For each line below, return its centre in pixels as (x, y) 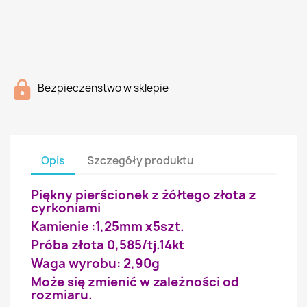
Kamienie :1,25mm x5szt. (108, 226)
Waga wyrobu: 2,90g (95, 263)
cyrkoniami (66, 208)
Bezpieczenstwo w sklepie (103, 88)
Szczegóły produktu (141, 160)
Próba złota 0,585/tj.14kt (108, 245)
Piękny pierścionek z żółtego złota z (144, 195)
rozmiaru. (62, 295)
